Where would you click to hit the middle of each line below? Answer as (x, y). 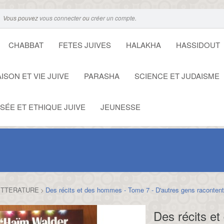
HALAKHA (143, 45)
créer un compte (113, 18)
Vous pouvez (21, 18)
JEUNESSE (120, 107)
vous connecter (60, 18)
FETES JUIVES (85, 45)
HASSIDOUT (198, 45)
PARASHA (102, 76)
